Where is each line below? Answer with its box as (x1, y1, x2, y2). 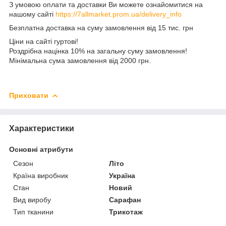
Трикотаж (109, 207, 143, 216)
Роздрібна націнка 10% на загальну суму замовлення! (9, 46, 187, 55)
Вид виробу (13, 195, 51, 204)
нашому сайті (9, 10, 55, 18)
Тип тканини (13, 207, 53, 216)
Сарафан (109, 195, 141, 204)
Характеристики (9, 124, 74, 133)
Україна (109, 171, 136, 180)
